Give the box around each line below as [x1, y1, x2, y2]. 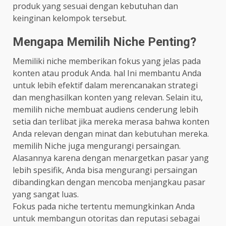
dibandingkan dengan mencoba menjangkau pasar [13, 177, 205, 188]
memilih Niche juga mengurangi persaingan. [13, 140, 181, 152]
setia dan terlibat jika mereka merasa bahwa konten [13, 116, 209, 128]
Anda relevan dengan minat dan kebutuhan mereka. [13, 128, 209, 140]
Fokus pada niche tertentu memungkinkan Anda [13, 201, 195, 212]
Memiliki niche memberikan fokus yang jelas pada [13, 55, 201, 67]
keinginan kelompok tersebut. [13, 13, 127, 24]
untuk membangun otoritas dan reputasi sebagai [13, 213, 200, 224]
